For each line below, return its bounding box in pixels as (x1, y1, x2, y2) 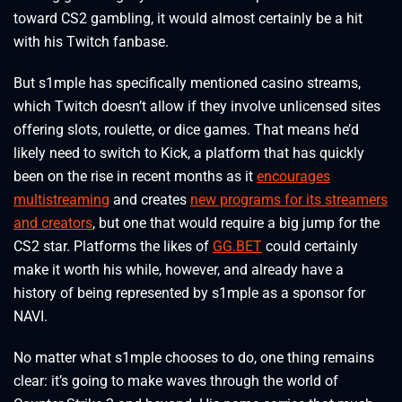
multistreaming (13, 191, 109, 209)
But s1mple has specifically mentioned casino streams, (13, 74, 361, 92)
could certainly (262, 238, 358, 256)
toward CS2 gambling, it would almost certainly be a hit (13, 10, 363, 28)
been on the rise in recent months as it (13, 168, 257, 186)
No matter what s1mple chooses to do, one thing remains (13, 349, 374, 367)
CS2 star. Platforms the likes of (13, 238, 213, 256)
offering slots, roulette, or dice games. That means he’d (13, 121, 359, 139)
